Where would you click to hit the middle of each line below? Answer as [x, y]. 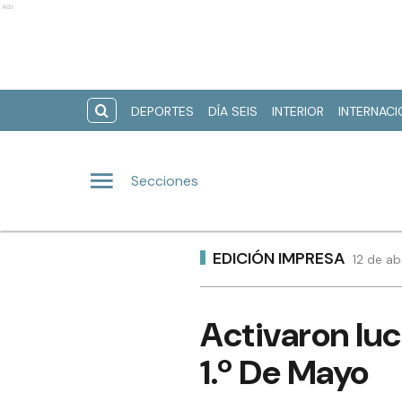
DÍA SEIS [233, 111]
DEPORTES [162, 111]
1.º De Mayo [284, 372]
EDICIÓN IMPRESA [279, 258]
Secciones [165, 180]
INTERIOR [298, 111]
